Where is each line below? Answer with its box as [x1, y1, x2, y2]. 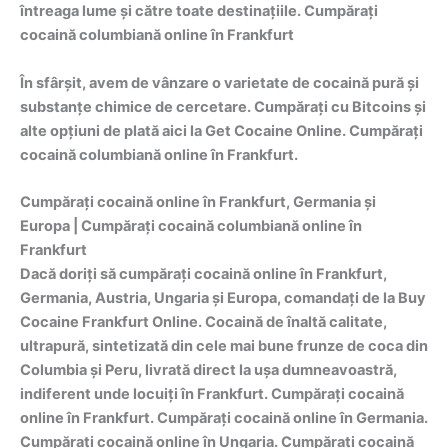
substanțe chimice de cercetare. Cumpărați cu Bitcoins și [20, 97, 426, 116]
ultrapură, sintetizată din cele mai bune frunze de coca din [20, 337, 428, 356]
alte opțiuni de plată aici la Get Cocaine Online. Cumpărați [20, 121, 423, 140]
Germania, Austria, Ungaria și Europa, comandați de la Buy [20, 289, 426, 308]
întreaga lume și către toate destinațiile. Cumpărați [20, 2, 378, 21]
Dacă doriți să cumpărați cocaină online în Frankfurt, [20, 265, 387, 284]
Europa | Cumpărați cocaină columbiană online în [20, 217, 362, 236]
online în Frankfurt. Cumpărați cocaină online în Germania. [20, 409, 428, 428]
